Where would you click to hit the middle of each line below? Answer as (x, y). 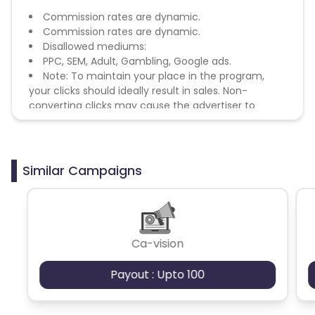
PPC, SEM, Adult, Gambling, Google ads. (137, 61)
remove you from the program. (106, 120)
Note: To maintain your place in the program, (154, 76)
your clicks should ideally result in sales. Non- (138, 90)
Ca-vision (157, 243)
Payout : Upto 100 (157, 274)
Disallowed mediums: (95, 46)
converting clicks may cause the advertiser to (142, 105)
